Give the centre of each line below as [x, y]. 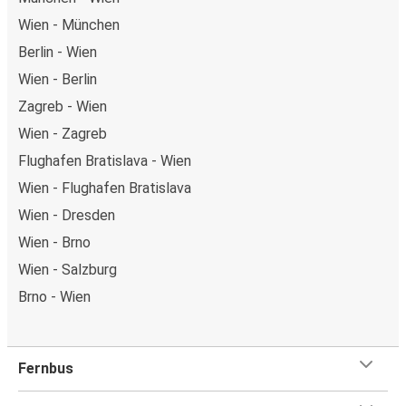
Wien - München [69, 24]
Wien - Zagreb [63, 133]
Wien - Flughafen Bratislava [105, 188]
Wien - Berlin [58, 79]
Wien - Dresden [67, 215]
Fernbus [46, 368]
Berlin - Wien [58, 52]
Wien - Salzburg [68, 269]
